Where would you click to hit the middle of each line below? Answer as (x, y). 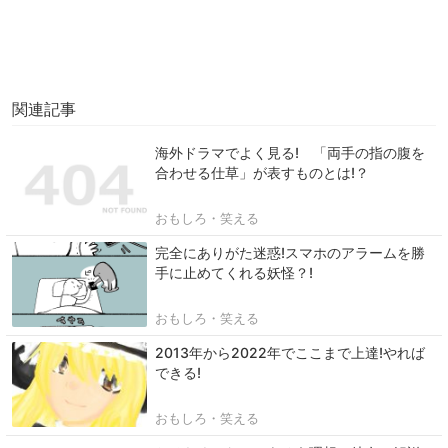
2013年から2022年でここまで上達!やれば (290, 353)
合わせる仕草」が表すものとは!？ (262, 173)
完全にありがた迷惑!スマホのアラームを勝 (290, 253)
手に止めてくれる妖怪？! (234, 273)
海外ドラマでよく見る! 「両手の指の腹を (290, 153)
